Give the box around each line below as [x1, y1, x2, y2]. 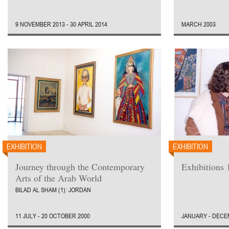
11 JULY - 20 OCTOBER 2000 [15, 212, 90, 220]
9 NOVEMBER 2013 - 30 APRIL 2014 [15, 20, 107, 28]
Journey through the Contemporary [15, 161, 145, 173]
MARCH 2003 [181, 20, 216, 28]
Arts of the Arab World [15, 172, 102, 184]
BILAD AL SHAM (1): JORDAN [15, 186, 91, 194]
